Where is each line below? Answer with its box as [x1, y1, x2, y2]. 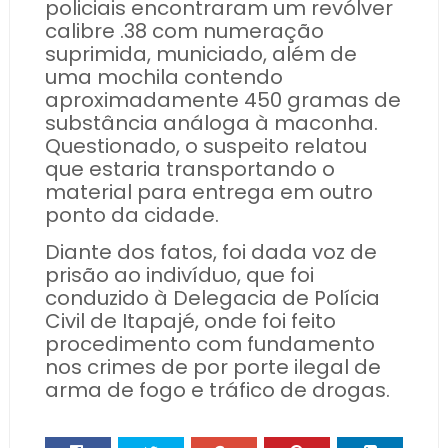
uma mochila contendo [44, 63, 283, 91]
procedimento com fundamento [44, 330, 375, 358]
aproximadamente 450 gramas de [44, 86, 401, 114]
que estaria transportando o [44, 155, 335, 183]
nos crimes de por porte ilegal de [44, 353, 381, 381]
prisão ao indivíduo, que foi [44, 261, 314, 289]
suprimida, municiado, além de [44, 40, 357, 68]
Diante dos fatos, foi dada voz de [44, 238, 377, 266]
